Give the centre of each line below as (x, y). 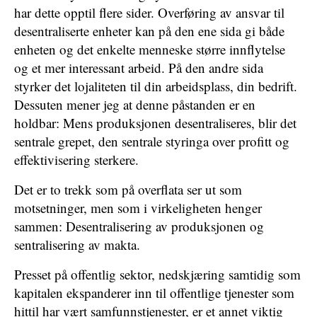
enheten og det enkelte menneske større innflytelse (150, 49)
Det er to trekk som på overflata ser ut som (128, 189)
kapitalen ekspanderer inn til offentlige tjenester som (154, 293)
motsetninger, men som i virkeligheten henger (138, 208)
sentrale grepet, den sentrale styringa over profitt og (152, 141)
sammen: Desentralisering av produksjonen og (139, 226)
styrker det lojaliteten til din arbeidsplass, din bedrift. (156, 86)
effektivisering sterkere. (76, 160)
